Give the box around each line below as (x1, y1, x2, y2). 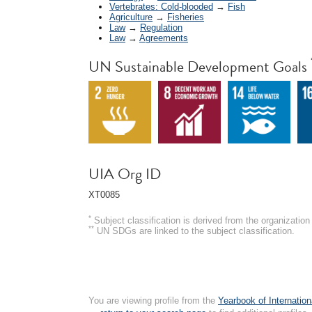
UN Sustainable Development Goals (88, 54, 311, 78)
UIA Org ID (88, 162, 161, 185)
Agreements (139, 32, 188, 43)
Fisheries (167, 11, 204, 22)
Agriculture (109, 11, 153, 22)
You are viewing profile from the (88, 295, 218, 306)
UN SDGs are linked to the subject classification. (94, 225, 295, 236)
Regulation (140, 22, 182, 33)
